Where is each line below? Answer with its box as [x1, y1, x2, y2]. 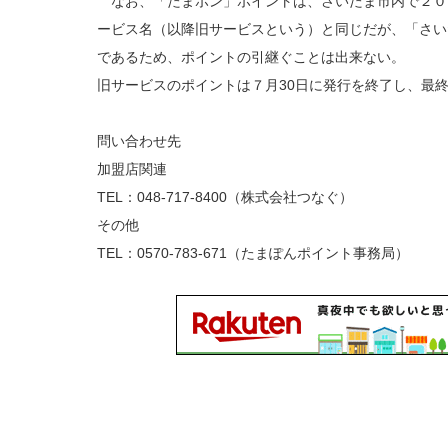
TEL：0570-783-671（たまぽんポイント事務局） [97, 245, 409, 261]
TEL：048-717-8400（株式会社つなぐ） [97, 189, 353, 205]
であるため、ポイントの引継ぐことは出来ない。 [97, 49, 405, 65]
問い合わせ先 [97, 133, 181, 149]
